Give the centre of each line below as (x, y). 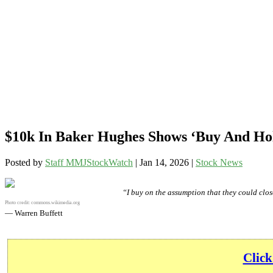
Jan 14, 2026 (164, 163)
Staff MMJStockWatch (89, 163)
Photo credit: (18, 203)
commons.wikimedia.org (55, 203)
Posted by (25, 163)
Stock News (219, 163)
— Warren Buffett (34, 213)
